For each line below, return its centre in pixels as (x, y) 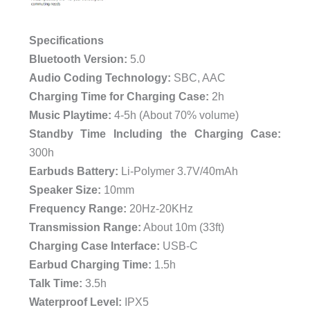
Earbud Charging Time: (90, 265)
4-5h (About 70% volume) (176, 115)
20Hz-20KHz (159, 209)
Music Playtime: (71, 115)
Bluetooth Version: (78, 59)
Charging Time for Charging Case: (119, 97)
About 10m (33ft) (182, 227)
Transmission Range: (85, 227)
